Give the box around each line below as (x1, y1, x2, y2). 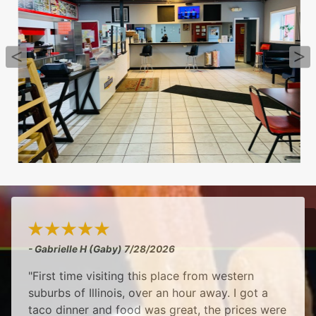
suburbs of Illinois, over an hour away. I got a (28, 285, 268, 300)
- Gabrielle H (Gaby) (28, 243, 124, 255)
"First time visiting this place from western (28, 268, 254, 283)
